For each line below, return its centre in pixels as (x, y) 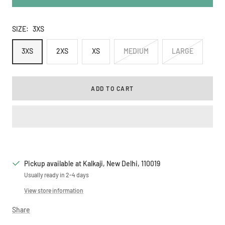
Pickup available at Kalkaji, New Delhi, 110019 (92, 163)
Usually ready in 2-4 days (57, 175)
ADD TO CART (113, 88)
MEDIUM (136, 51)
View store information (54, 190)
